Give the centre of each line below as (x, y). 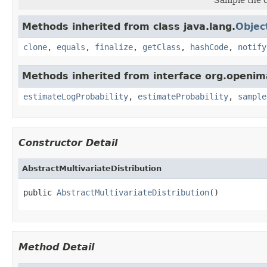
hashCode (209, 47)
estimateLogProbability (76, 96)
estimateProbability (183, 96)
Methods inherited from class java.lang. (129, 26)
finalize (114, 47)
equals (71, 47)
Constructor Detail (68, 142)
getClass (162, 47)
